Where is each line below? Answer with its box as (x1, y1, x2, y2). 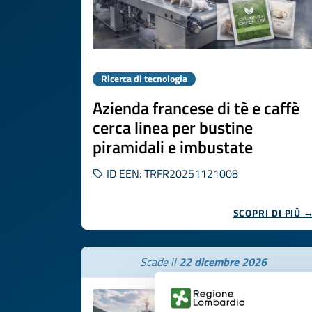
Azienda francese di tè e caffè (93, 95, 299, 120)
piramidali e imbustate (93, 134, 253, 159)
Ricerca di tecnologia (101, 72, 187, 86)
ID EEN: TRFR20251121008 (104, 165, 238, 182)
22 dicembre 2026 (179, 253, 267, 270)
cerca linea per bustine (93, 115, 253, 140)
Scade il (140, 253, 179, 270)
